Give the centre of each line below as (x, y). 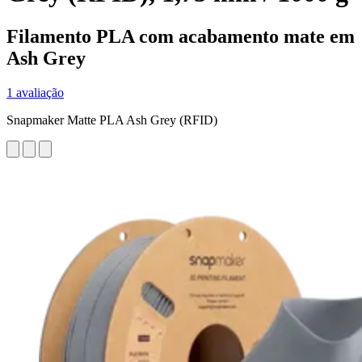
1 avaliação (35, 92)
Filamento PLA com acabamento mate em (181, 36)
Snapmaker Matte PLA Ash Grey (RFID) (112, 120)
